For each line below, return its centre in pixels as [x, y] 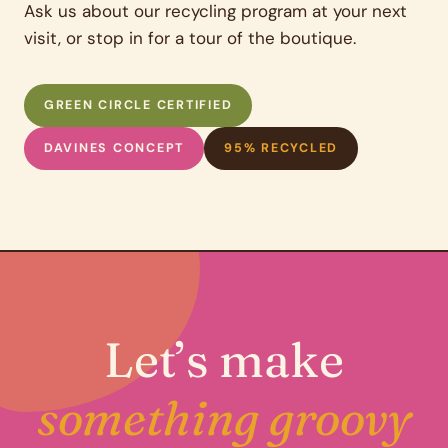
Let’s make [224, 360]
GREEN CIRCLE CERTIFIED [138, 105]
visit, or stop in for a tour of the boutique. [190, 38]
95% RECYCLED [281, 148]
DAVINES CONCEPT [114, 148]
